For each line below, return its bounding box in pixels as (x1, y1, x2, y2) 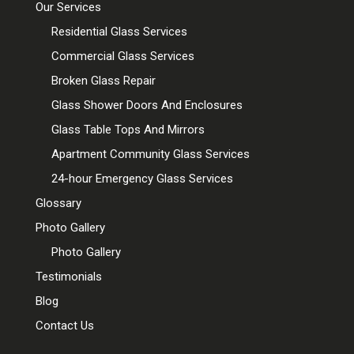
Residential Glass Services (51, 24, 187, 39)
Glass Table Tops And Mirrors (51, 122, 205, 137)
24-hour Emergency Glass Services (51, 171, 233, 186)
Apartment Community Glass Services (51, 146, 250, 161)
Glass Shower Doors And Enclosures (51, 97, 243, 112)
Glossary (35, 195, 81, 210)
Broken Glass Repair (51, 73, 156, 88)
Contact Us (35, 318, 94, 333)
